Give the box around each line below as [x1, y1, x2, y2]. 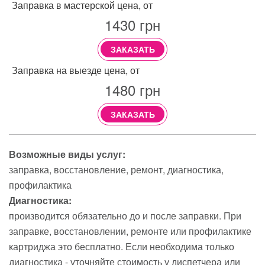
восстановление [54, 162, 126, 176]
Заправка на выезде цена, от [12, 63, 140, 77]
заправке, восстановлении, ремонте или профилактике [9, 224, 251, 238]
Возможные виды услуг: [9, 147, 125, 161]
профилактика [9, 177, 72, 192]
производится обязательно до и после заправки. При [9, 208, 241, 222]
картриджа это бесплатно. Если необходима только [9, 239, 234, 253]
